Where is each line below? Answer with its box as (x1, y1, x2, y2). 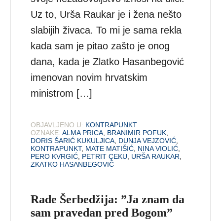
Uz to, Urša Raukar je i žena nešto (31, 9, 182, 20)
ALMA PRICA (62, 129, 104, 137)
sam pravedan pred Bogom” (31, 206, 173, 220)
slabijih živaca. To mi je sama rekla (31, 25, 182, 36)
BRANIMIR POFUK (107, 129, 167, 137)
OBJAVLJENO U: (31, 121, 84, 129)
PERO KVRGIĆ (31, 152, 78, 161)
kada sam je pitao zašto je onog (31, 40, 170, 52)
